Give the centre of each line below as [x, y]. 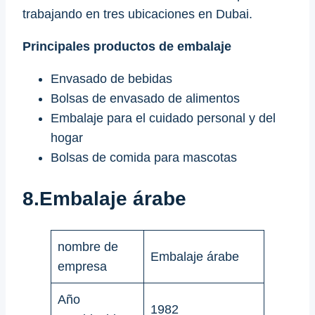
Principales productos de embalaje [127, 47]
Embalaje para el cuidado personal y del [163, 118]
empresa [82, 266]
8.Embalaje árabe [104, 198]
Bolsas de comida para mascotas [144, 158]
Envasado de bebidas [111, 79]
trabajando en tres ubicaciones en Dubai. [137, 14]
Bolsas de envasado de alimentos [145, 99]
